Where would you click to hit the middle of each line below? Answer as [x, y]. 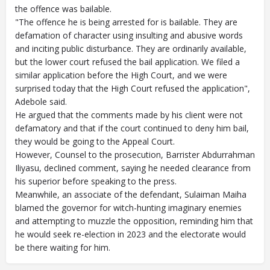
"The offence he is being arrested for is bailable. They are [126, 22]
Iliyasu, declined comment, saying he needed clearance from [133, 168]
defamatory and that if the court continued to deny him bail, [132, 128]
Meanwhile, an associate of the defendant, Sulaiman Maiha [131, 194]
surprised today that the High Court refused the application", [133, 88]
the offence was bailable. [63, 9]
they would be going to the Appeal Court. [95, 141]
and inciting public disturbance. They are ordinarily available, [131, 49]
